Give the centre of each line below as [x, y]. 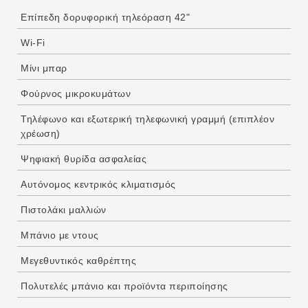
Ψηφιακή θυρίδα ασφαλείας [84, 159]
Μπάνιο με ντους [60, 235]
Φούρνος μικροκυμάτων [76, 94]
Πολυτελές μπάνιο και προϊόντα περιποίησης [124, 286]
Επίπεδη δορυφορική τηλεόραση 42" [105, 18]
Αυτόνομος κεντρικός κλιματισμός [98, 185]
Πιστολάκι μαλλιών [64, 210]
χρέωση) [41, 134]
